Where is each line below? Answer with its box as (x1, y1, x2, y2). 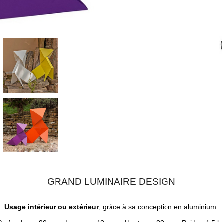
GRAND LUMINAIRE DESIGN (47, 175, 175, 187)
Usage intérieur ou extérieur (4, 203, 99, 211)
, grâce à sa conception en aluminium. (98, 203, 218, 211)
